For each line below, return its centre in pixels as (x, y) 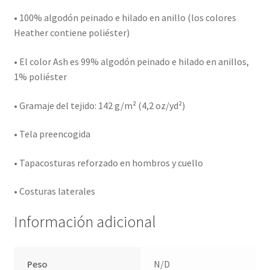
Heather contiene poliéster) (71, 33)
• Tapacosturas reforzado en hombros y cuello (108, 162)
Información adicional (85, 222)
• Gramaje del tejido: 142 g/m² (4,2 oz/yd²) (99, 105)
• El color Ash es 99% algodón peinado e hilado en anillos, (131, 61)
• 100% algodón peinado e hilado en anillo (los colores (125, 18)
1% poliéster (40, 76)
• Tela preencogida (52, 134)
